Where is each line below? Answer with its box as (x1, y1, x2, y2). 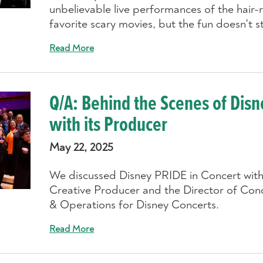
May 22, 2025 (49, 139, 113, 154)
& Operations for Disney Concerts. (49, 197, 219, 212)
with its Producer (49, 111, 167, 139)
